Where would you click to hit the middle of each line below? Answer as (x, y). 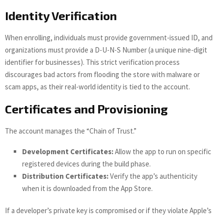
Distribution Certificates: (65, 176)
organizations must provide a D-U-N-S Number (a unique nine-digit (106, 50)
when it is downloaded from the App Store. (87, 188)
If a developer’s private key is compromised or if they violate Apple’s (108, 210)
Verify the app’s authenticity (153, 176)
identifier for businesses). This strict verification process (92, 62)
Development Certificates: (68, 151)
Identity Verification (61, 15)
